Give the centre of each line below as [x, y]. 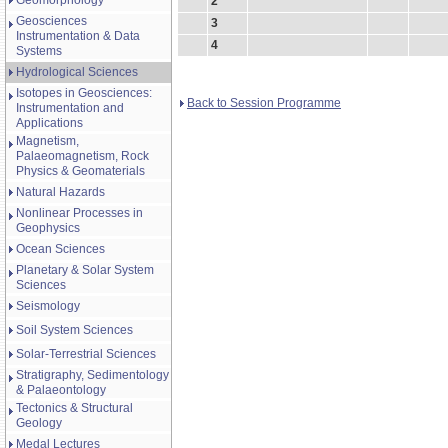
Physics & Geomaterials [80, 171]
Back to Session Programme [264, 103]
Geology [39, 423]
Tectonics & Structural [74, 408]
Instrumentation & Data [78, 36]
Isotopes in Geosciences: [84, 93]
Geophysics [48, 228]
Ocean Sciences [60, 249]
